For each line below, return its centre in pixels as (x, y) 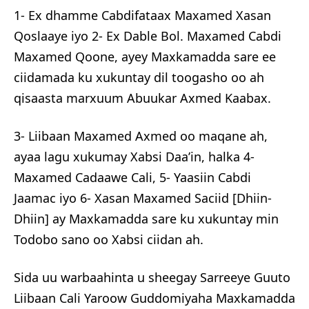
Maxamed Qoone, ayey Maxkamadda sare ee (145, 56)
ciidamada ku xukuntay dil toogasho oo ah (139, 77)
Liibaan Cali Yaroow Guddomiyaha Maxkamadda (154, 298)
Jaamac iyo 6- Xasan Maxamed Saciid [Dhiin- (143, 198)
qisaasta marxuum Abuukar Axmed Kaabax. (142, 98)
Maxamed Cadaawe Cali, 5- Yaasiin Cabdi (132, 177)
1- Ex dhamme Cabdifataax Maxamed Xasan (142, 15)
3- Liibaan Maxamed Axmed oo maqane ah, (141, 136)
